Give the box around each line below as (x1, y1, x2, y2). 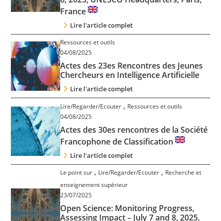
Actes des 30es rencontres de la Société (60, 124, 208, 135)
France (60, 5, 88, 17)
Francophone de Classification (60, 136, 176, 147)
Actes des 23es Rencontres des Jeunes (60, 60, 203, 72)
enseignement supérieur (60, 180, 128, 189)
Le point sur (60, 168, 93, 177)
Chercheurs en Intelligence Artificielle (60, 70, 200, 81)
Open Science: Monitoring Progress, (60, 202, 195, 214)
